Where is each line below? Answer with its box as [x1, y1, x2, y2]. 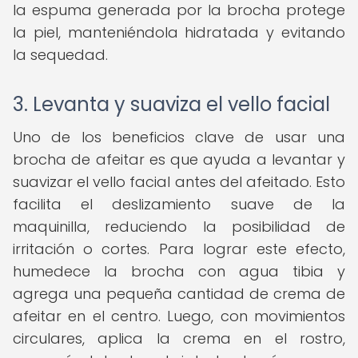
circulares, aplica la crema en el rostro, [13, 328, 345, 348]
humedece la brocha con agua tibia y [13, 261, 345, 281]
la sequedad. [13, 45, 108, 65]
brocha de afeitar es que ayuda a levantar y [13, 149, 345, 169]
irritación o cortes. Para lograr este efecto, [13, 239, 345, 259]
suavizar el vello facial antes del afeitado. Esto [13, 172, 345, 192]
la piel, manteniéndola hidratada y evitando [13, 22, 345, 42]
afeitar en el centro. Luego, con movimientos [13, 306, 345, 326]
